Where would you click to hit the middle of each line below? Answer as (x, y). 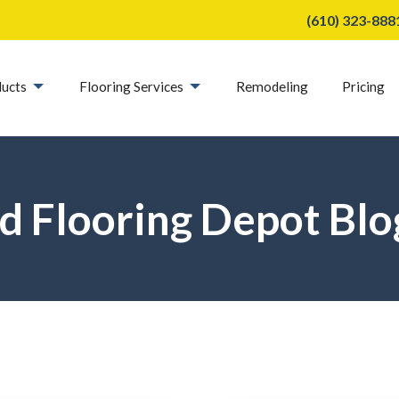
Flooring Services (131, 86)
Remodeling (273, 86)
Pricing (364, 86)
